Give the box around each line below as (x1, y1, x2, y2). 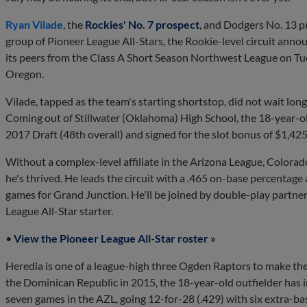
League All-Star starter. (5, 204, 113, 217)
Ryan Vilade (5, 17, 63, 31)
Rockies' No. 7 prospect (85, 17, 199, 31)
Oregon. (5, 66, 44, 80)
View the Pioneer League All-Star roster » (14, 231, 216, 245)
